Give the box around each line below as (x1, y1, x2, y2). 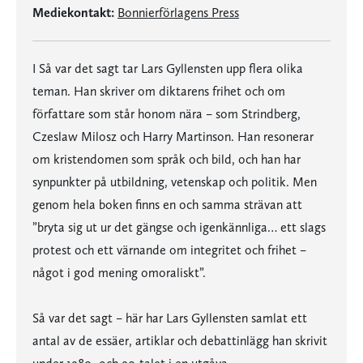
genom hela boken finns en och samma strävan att (32, 197, 302, 212)
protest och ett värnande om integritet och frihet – (32, 242, 306, 258)
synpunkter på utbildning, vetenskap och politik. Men (32, 174, 317, 190)
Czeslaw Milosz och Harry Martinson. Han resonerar (32, 129, 314, 144)
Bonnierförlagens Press (117, 5, 239, 20)
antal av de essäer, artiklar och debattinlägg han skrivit (32, 333, 327, 348)
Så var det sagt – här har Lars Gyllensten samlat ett (32, 310, 307, 326)
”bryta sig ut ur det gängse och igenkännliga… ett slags (32, 220, 326, 235)
